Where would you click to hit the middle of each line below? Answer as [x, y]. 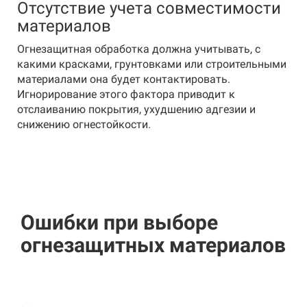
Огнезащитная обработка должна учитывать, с [139, 49]
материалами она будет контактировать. [124, 79]
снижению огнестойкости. [84, 124]
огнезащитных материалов [153, 245]
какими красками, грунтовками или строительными [152, 64]
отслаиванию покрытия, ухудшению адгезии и [136, 109]
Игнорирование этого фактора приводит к [126, 94]
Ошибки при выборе [119, 222]
